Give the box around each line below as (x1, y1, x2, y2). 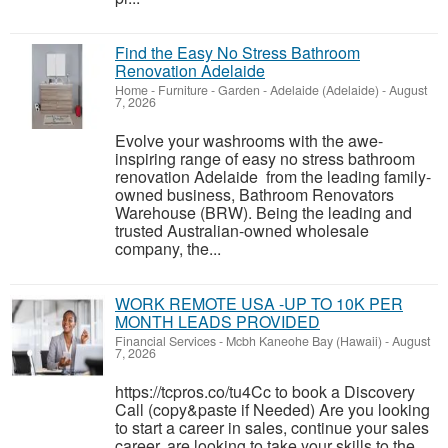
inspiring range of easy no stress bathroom (115, 147, 415, 171)
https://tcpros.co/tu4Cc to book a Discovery (115, 380, 415, 404)
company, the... (115, 237, 221, 261)
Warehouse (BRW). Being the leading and (115, 201, 412, 225)
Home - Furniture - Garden (115, 81, 260, 100)
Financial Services (115, 332, 216, 351)
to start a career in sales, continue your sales (115, 416, 429, 440)
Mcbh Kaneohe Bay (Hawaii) (226, 332, 382, 351)
